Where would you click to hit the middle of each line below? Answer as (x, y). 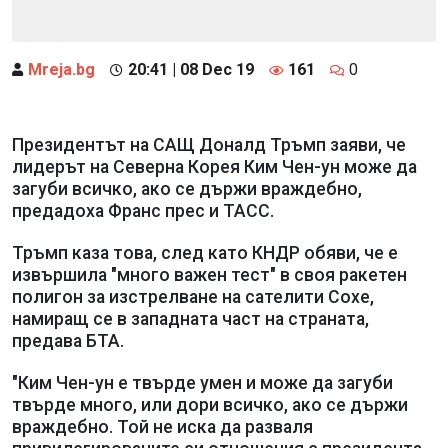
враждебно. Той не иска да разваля (162, 426)
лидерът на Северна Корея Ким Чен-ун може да (214, 166)
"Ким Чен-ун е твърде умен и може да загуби (202, 382)
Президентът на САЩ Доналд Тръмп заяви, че (209, 144)
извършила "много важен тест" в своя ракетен (209, 274)
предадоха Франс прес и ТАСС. (143, 210)
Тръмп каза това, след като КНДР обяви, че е (205, 252)
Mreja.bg (61, 69)
